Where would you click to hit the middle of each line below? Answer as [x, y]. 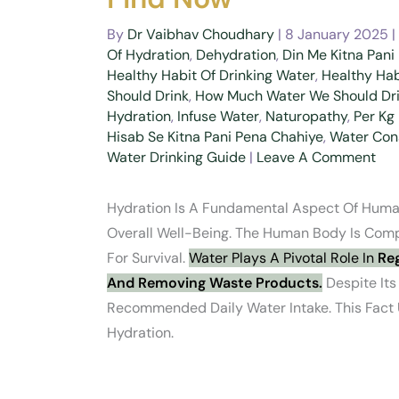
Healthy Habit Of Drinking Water [211, 75]
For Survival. [148, 258]
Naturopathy [306, 116]
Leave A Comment [316, 157]
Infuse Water [218, 116]
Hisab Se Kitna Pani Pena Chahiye [215, 137]
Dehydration [236, 55]
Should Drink [148, 96]
